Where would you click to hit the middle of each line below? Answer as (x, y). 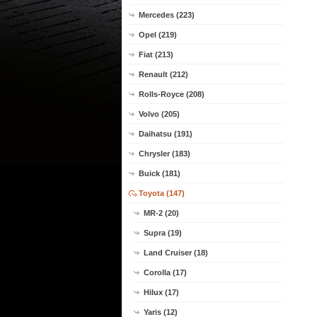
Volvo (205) (159, 114)
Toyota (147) (162, 193)
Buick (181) (160, 173)
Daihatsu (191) (166, 134)
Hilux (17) (161, 292)
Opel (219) (158, 35)
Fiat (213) (156, 54)
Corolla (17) (165, 272)
